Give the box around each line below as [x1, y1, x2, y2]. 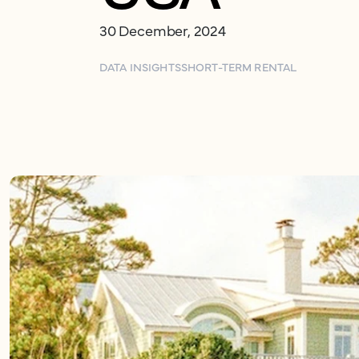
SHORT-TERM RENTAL [180, 58, 297, 75]
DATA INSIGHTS [99, 58, 181, 75]
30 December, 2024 [99, 20, 226, 40]
